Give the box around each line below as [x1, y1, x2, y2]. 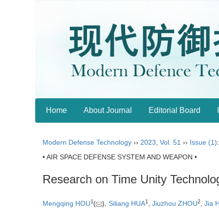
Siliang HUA [109, 199, 145, 208]
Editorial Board [149, 106, 200, 114]
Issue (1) [190, 138, 217, 146]
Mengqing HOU [43, 199, 90, 208]
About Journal [84, 106, 132, 114]
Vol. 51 [160, 138, 181, 146]
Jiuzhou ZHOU [152, 199, 197, 208]
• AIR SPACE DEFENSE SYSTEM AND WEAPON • [43, 153, 197, 161]
